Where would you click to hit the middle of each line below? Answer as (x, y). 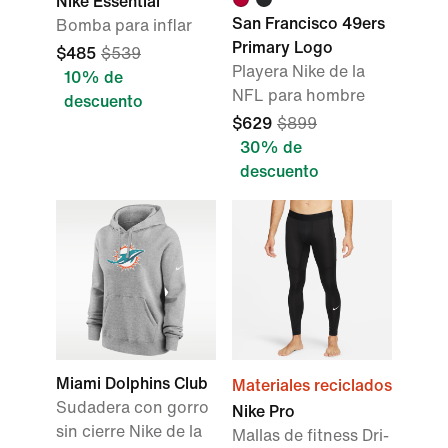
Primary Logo (282, 47)
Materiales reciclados (312, 385)
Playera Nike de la (298, 71)
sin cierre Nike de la (129, 431)
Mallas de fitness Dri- (310, 435)
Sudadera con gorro (132, 407)
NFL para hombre (298, 95)
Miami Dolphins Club (132, 383)
